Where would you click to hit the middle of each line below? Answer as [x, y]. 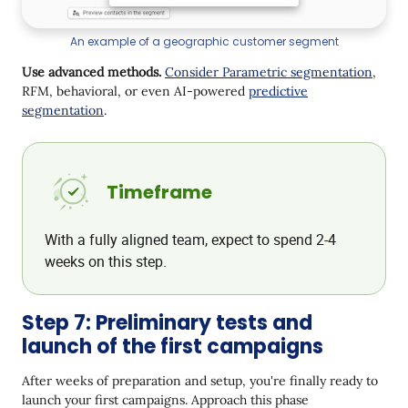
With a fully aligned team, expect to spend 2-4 [190, 239]
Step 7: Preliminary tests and [167, 322]
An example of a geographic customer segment [204, 41]
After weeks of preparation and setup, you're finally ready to [200, 380]
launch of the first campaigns [173, 346]
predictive [278, 91]
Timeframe [159, 192]
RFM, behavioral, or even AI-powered [135, 91]
